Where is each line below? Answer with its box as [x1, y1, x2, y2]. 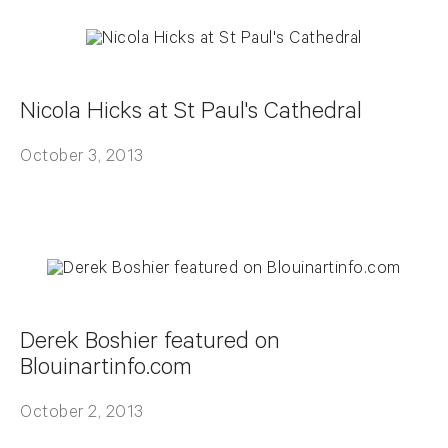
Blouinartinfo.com [20, 357, 192, 383]
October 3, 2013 [20, 149, 144, 168]
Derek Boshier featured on [20, 331, 280, 357]
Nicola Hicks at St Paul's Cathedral [20, 101, 362, 127]
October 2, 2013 [20, 405, 144, 424]
